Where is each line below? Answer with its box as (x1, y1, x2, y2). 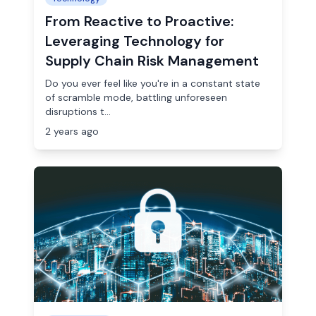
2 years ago (45, 125, 99, 138)
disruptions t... (45, 105, 111, 118)
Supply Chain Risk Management (45, 51, 259, 70)
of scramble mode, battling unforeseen (45, 91, 227, 104)
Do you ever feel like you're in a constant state (45, 77, 260, 90)
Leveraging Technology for (45, 32, 224, 50)
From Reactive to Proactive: (45, 12, 233, 30)
